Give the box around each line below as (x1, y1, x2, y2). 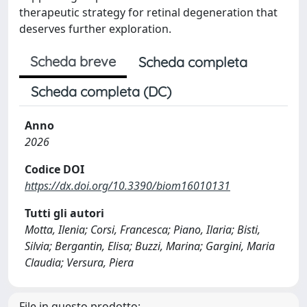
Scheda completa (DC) (31, 83, 171, 100)
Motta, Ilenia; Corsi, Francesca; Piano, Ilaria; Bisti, (25, 222, 260, 237)
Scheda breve (30, 53, 116, 70)
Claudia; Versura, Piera (25, 255, 134, 270)
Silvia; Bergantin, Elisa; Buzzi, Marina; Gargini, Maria (25, 238, 275, 254)
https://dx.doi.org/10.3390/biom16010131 (25, 178, 230, 193)
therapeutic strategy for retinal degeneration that (19, 5, 278, 20)
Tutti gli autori (25, 206, 104, 221)
